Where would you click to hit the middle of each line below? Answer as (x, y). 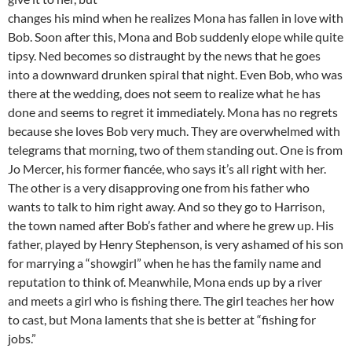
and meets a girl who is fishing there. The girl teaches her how (171, 300)
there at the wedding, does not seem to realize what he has (164, 93)
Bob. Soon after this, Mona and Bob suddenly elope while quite (176, 36)
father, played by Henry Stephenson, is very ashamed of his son (176, 244)
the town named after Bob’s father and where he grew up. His (171, 225)
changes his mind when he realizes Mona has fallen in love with (176, 17)
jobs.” (22, 338)
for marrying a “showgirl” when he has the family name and (165, 262)
